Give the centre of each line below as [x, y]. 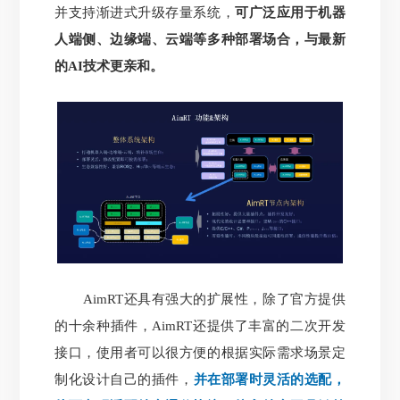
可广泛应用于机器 [290, 13]
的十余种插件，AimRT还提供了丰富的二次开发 [200, 326]
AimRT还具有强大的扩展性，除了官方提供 [200, 300]
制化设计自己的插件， [124, 380]
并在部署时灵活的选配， [269, 380]
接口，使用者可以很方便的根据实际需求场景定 [200, 353]
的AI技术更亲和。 [109, 67]
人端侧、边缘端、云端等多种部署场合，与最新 [200, 40]
